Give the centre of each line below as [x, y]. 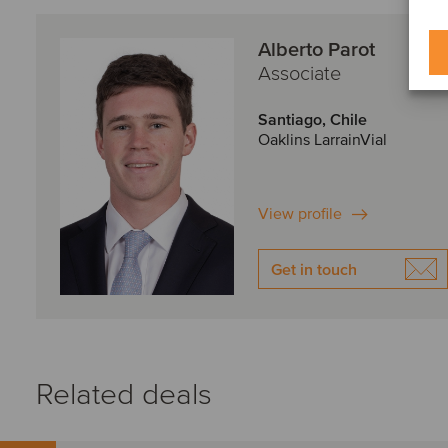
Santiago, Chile [312, 120]
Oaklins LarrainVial [322, 140]
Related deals [124, 394]
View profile [300, 214]
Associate [299, 74]
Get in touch [314, 270]
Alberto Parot [316, 50]
